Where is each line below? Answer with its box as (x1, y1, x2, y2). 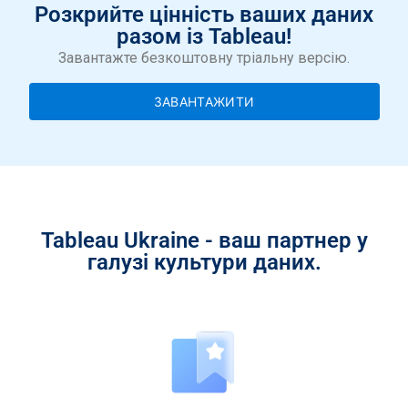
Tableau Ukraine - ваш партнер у (40, 227, 368, 253)
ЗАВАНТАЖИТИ (153, 93, 255, 109)
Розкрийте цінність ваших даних (35, 2, 373, 28)
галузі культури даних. (87, 249, 321, 275)
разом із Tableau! (117, 24, 291, 50)
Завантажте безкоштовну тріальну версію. (58, 49, 350, 67)
